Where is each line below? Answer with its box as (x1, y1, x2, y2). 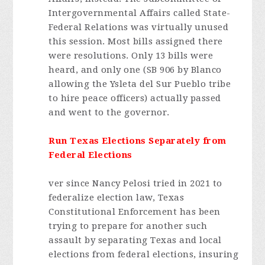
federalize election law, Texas (49, 192, 185, 203)
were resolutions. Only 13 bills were (49, 50, 214, 61)
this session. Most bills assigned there (49, 36, 223, 47)
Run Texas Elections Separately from (49, 135, 227, 146)
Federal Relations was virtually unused (49, 22, 229, 33)
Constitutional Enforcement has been (49, 206, 221, 217)
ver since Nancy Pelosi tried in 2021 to (49, 178, 222, 189)
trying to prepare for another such (49, 221, 208, 231)
